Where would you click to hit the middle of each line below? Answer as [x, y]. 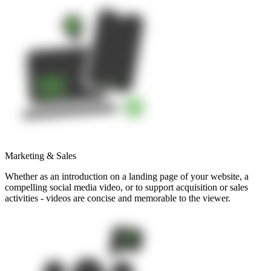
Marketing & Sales [41, 156]
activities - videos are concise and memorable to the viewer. [118, 198]
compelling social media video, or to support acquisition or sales [126, 188]
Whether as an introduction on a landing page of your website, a [127, 177]
